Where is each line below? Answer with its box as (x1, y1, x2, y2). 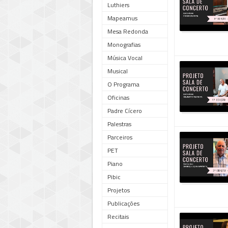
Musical (107, 66, 128, 76)
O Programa (107, 79, 139, 89)
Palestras (107, 119, 131, 129)
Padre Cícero (107, 106, 142, 116)
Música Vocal (107, 53, 142, 63)
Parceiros (107, 132, 132, 142)
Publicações (107, 198, 139, 208)
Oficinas (107, 93, 129, 102)
